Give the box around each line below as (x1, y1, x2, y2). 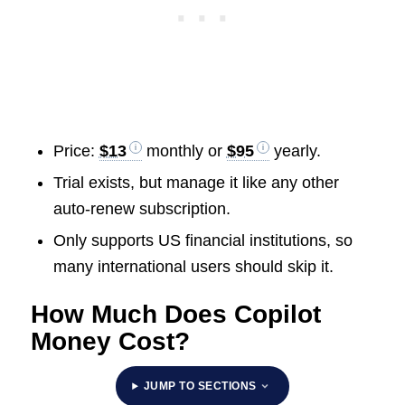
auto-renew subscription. (52, 199, 231, 218)
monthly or (141, 141, 227, 160)
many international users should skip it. (52, 257, 334, 276)
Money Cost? (30, 326, 190, 355)
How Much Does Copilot (30, 299, 321, 328)
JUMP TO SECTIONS (143, 379, 257, 392)
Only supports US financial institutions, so (52, 231, 353, 250)
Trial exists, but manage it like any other (52, 173, 339, 192)
